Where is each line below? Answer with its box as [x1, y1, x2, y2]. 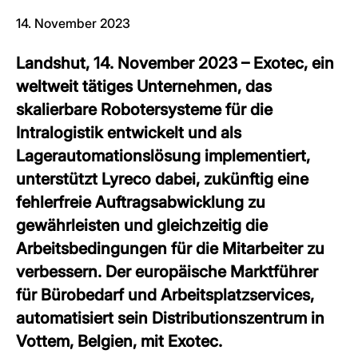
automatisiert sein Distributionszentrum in [16, 308, 324, 328]
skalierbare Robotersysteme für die [16, 100, 272, 119]
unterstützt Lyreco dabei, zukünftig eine [16, 169, 308, 189]
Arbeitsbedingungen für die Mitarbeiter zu [16, 239, 324, 258]
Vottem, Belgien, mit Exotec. [16, 332, 222, 351]
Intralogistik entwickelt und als [16, 123, 241, 142]
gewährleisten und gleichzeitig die [16, 216, 268, 235]
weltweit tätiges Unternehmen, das [16, 77, 272, 96]
